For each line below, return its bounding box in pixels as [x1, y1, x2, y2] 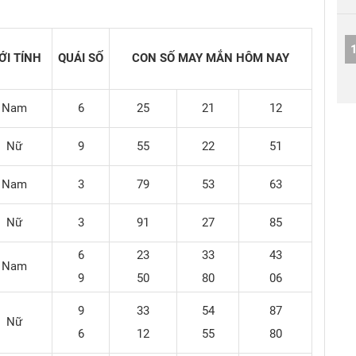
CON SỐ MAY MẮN [132, 51, 236, 65]
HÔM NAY [236, 51, 289, 65]
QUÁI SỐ [58, 51, 103, 65]
